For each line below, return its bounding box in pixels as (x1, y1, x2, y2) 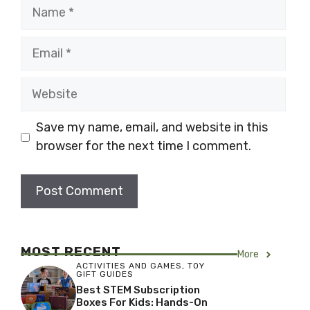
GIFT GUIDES (76, 269, 134, 280)
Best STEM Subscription (76, 284, 200, 297)
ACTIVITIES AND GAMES (76, 261, 182, 271)
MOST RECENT (21, 244, 121, 260)
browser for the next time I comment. (36, 138, 251, 154)
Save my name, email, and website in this (36, 120, 268, 136)
